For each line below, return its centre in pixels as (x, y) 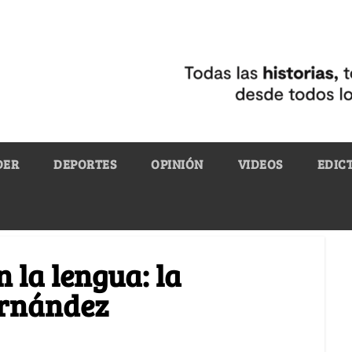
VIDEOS (260, 163)
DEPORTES (85, 163)
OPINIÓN (177, 163)
